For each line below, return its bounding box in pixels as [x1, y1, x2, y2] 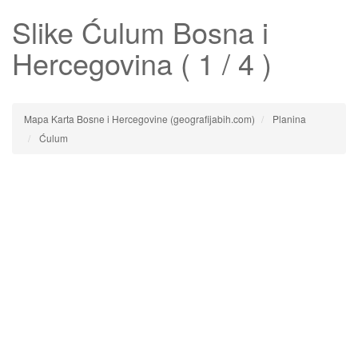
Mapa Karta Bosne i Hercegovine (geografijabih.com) [24, 112, 255, 125]
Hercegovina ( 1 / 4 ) [12, 42, 272, 83]
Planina [272, 112, 306, 125]
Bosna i [165, 11, 268, 52]
